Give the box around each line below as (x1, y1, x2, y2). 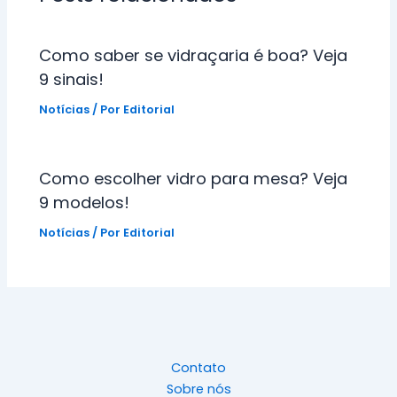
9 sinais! (39, 67, 105, 90)
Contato (171, 359, 226, 378)
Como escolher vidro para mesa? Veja (39, 167, 348, 190)
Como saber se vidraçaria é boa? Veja (39, 43, 348, 66)
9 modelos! (39, 191, 130, 214)
